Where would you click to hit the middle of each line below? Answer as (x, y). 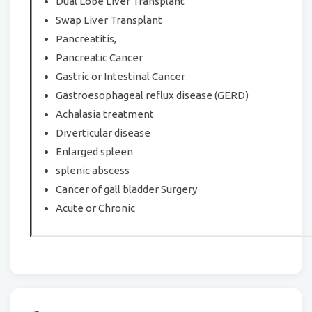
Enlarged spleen (94, 151)
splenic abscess (93, 170)
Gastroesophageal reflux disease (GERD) (152, 95)
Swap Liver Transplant (109, 20)
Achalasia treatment (106, 114)
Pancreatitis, (87, 39)
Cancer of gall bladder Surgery (126, 189)
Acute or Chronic (95, 208)
